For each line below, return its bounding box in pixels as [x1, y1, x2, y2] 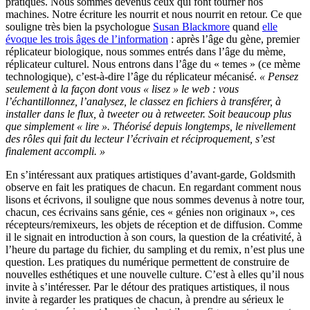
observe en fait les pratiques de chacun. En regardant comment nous [6, 181, 301, 194]
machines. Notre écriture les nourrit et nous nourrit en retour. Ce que [6, 8, 302, 21]
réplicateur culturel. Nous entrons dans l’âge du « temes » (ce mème [6, 58, 300, 71]
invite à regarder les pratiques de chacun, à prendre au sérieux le [6, 293, 284, 306]
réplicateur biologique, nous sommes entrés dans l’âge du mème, [6, 46, 286, 58]
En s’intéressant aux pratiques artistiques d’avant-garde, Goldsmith [6, 169, 295, 181]
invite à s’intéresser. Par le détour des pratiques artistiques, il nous [6, 281, 289, 293]
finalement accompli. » [6, 145, 105, 158]
